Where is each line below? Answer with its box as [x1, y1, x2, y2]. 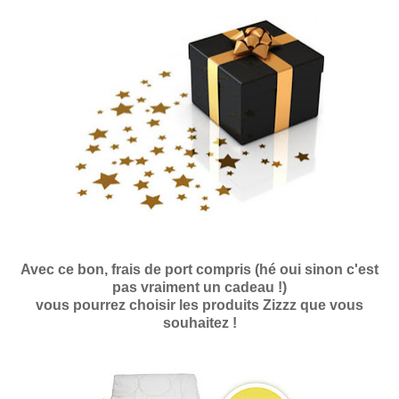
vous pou [36, 297, 100, 313]
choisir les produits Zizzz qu [129, 297, 318, 313]
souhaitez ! [162, 314, 237, 330]
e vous [318, 297, 363, 313]
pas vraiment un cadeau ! [112, 279, 282, 295]
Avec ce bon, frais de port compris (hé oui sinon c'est [20, 261, 379, 277]
